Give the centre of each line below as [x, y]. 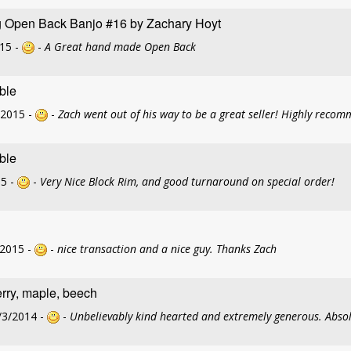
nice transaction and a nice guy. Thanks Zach [167, 249]
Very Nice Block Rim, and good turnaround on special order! [187, 181]
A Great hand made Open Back [120, 47]
